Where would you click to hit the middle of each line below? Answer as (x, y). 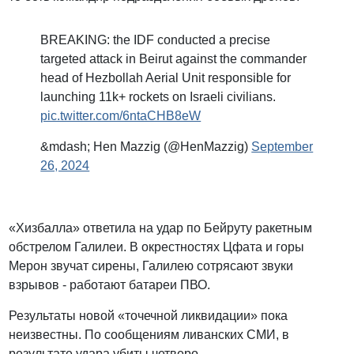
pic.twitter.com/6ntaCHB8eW (121, 116)
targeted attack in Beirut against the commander (174, 59)
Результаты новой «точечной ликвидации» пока (149, 316)
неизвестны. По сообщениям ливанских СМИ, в (149, 335)
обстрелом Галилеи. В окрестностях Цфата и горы (157, 247)
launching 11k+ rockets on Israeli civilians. (158, 97)
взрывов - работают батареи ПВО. (111, 285)
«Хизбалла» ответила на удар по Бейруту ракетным (161, 228)
